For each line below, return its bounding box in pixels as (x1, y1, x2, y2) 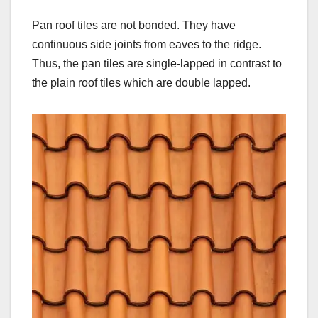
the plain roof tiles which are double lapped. (32, 76, 251, 89)
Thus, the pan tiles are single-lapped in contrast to (32, 57, 282, 70)
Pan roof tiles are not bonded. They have (32, 18, 236, 31)
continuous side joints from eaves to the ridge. (32, 38, 261, 50)
